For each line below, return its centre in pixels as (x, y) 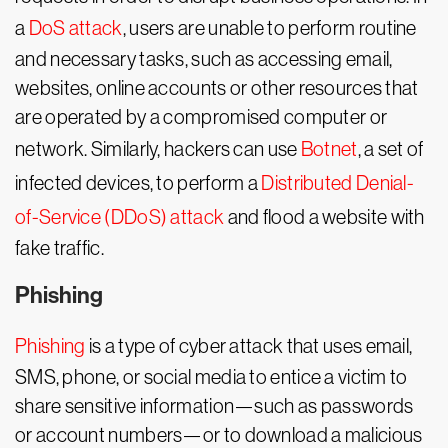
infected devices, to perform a (138, 183)
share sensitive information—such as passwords (214, 406)
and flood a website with (324, 217)
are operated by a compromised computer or (201, 117)
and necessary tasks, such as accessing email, (204, 59)
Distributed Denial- (338, 183)
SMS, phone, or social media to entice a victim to (211, 377)
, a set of (390, 149)
